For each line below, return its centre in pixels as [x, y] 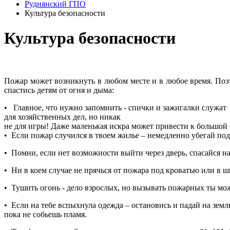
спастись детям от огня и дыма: [59, 90]
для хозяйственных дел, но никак [62, 117]
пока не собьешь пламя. [45, 214]
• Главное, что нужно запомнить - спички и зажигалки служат [115, 107]
